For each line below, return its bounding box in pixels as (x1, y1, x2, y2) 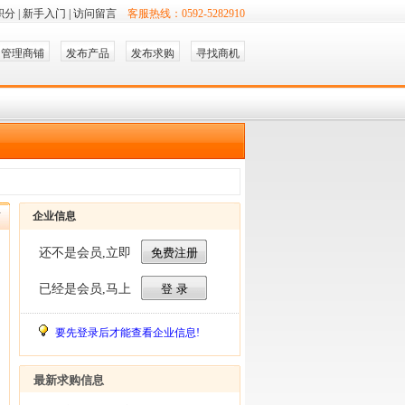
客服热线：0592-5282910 (127, 7, 245, 20)
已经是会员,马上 (39, 282, 131, 296)
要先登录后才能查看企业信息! (55, 326, 200, 339)
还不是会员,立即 (39, 246, 131, 259)
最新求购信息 (33, 373, 104, 387)
